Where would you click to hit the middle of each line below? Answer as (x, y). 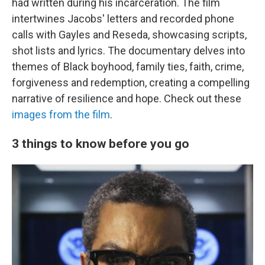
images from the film (61, 114)
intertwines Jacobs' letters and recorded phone (123, 19)
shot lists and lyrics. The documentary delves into (128, 51)
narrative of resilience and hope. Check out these (127, 98)
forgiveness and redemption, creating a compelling (131, 83)
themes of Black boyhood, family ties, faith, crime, (128, 67)
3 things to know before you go (101, 143)
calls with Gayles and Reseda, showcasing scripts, (129, 35)
